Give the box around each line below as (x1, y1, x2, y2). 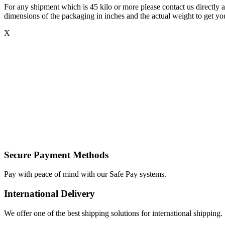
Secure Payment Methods (4, 149, 108, 160)
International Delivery (4, 188, 95, 199)
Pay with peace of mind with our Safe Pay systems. (4, 170, 166, 179)
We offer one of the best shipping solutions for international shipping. (4, 208, 222, 217)
